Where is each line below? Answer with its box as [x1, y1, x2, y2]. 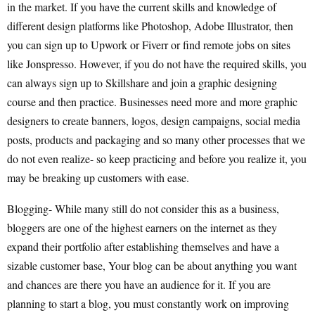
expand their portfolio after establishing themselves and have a [7, 238, 279, 254]
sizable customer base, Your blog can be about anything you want [7, 257, 297, 273]
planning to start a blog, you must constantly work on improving [7, 295, 289, 311]
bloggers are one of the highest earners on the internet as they [7, 219, 277, 235]
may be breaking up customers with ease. [7, 169, 189, 185]
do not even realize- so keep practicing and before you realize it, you [7, 150, 307, 166]
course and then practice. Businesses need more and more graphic [7, 94, 297, 109]
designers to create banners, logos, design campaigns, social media [7, 112, 300, 128]
